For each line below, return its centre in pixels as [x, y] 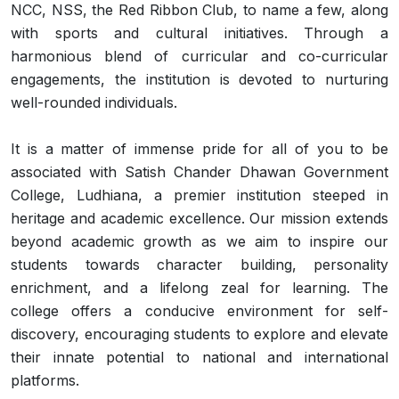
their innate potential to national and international [199, 357]
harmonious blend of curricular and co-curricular [199, 56]
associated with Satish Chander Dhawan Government [199, 171]
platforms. [45, 380]
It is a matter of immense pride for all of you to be [199, 148]
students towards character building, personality [199, 264]
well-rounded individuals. [94, 102]
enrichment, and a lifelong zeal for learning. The [199, 287]
